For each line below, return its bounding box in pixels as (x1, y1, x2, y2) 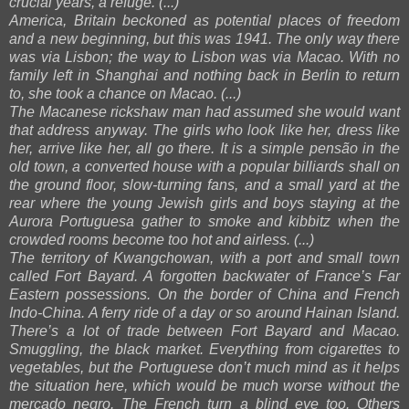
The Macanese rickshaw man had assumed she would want (9, 104, 400, 121)
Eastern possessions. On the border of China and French (9, 287, 400, 303)
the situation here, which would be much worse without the (9, 378, 400, 394)
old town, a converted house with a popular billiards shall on (9, 159, 400, 175)
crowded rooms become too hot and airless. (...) (9, 232, 314, 248)
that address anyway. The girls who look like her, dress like (9, 122, 400, 139)
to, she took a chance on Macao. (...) (9, 86, 241, 102)
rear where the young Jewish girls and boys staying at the (9, 195, 400, 212)
